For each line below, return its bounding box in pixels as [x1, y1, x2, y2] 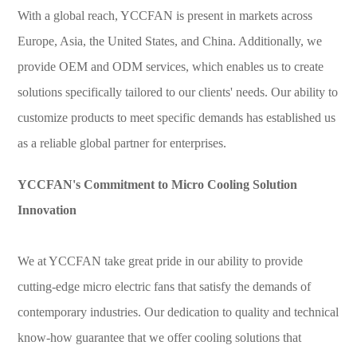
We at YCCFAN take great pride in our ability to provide [18, 254, 304, 269]
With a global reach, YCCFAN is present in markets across [18, 9, 313, 23]
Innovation [18, 203, 77, 218]
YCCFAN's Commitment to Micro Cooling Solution [18, 178, 298, 192]
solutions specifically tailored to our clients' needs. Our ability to [18, 85, 339, 100]
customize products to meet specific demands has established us [18, 111, 336, 125]
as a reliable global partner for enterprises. [18, 136, 227, 151]
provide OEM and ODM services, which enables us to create [18, 60, 324, 74]
